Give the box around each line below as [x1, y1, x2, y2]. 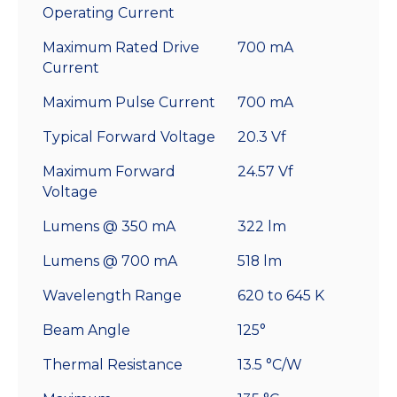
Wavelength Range [43, 287, 182, 305]
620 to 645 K [237, 287, 324, 305]
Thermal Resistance [43, 356, 183, 374]
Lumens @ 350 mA [43, 218, 175, 236]
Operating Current [43, 4, 175, 22]
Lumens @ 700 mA [43, 253, 177, 270]
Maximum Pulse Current [43, 94, 215, 112]
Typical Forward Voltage [43, 128, 215, 146]
